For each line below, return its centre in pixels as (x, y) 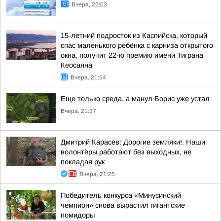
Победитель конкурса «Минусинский (121, 195)
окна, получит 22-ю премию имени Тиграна (132, 55)
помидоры (78, 215)
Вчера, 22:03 (89, 4)
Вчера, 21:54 (88, 77)
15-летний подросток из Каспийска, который (134, 36)
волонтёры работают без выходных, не (126, 152)
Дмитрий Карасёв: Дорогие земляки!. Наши (133, 142)
